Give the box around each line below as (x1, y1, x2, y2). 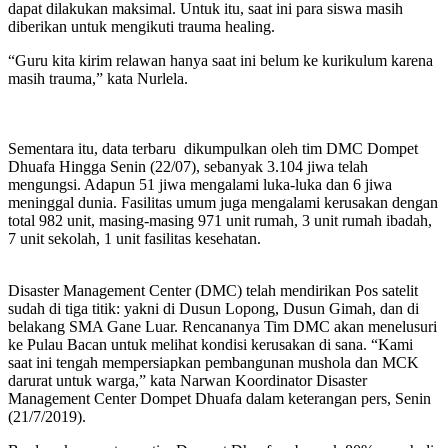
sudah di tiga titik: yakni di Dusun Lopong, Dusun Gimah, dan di (8, 299, 419, 317)
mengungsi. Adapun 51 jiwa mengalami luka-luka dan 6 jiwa (8, 175, 392, 193)
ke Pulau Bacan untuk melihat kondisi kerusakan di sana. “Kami (8, 335, 413, 353)
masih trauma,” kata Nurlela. (8, 69, 188, 87)
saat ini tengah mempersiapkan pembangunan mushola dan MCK (8, 353, 419, 371)
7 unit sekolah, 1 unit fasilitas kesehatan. (8, 229, 261, 247)
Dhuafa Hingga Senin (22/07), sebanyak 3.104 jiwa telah (8, 157, 368, 175)
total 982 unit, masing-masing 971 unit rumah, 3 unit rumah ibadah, (8, 211, 432, 229)
